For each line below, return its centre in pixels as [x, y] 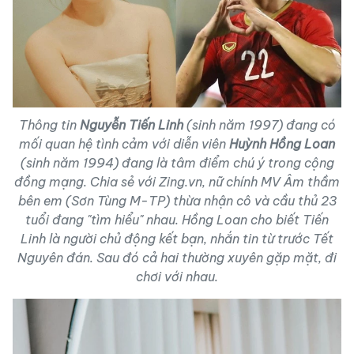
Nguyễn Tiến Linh [133, 125]
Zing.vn [181, 182]
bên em [40, 201]
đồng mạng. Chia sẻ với [87, 182]
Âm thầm [312, 182]
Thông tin [49, 125]
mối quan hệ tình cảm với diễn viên [124, 144]
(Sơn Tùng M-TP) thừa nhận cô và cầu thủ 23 [199, 201]
